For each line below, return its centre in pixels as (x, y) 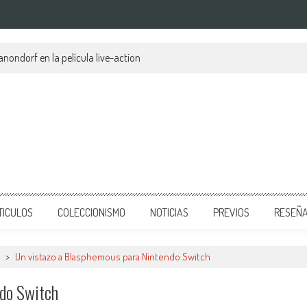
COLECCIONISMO (91, 212)
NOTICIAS (169, 212)
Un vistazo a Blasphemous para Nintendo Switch (113, 257)
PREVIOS (231, 212)
